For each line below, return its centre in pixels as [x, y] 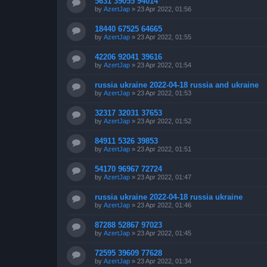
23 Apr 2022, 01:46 [164, 205]
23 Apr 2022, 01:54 [164, 65]
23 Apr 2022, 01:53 [164, 93]
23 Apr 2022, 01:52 [164, 121]
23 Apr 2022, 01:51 [164, 149]
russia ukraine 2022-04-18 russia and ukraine [177, 85]
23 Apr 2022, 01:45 [164, 233]
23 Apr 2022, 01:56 [164, 9]
